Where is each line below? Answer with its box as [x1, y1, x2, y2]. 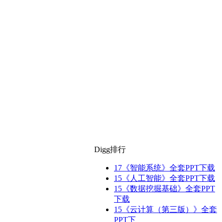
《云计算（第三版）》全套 [122, 205, 217, 214]
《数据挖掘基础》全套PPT [122, 184, 215, 193]
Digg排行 [94, 145, 126, 154]
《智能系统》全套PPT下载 [122, 164, 215, 172]
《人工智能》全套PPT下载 [122, 174, 215, 182]
